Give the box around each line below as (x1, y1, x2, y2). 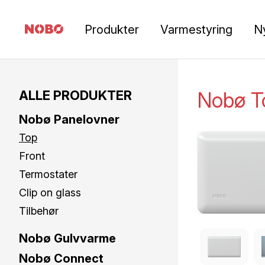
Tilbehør (19, 205, 59, 217)
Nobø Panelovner (19, 112, 119, 127)
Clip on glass (19, 186, 81, 199)
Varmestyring (160, 22, 233, 37)
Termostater (19, 168, 77, 180)
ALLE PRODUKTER (19, 88, 132, 103)
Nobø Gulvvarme (19, 231, 116, 245)
